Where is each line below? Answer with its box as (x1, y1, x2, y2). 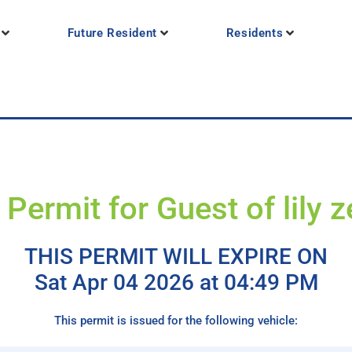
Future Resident (67, 26, 157, 41)
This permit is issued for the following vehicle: (54, 313, 298, 328)
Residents (225, 26, 284, 41)
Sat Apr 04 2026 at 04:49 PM (34, 269, 318, 296)
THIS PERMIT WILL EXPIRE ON (24, 244, 328, 270)
